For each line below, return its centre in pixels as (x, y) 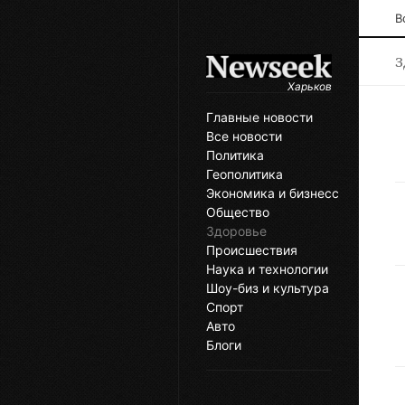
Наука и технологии (267, 269)
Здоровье (236, 231)
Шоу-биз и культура (268, 288)
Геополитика (245, 174)
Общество (238, 212)
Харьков (310, 87)
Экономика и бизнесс (273, 193)
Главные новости (259, 118)
